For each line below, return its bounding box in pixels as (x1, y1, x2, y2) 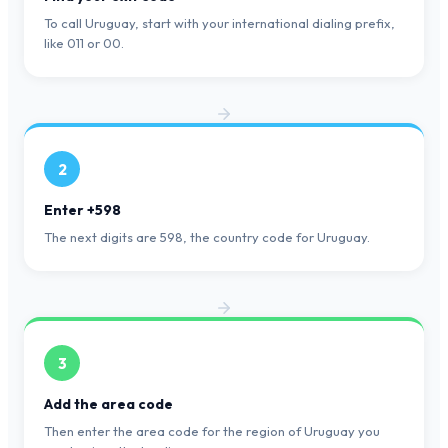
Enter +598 (44, 201, 121, 220)
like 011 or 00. (44, 35, 124, 52)
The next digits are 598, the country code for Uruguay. (44, 229, 370, 246)
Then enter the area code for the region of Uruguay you (44, 423, 380, 440)
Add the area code (44, 395, 173, 414)
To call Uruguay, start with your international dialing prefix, (44, 15, 395, 32)
